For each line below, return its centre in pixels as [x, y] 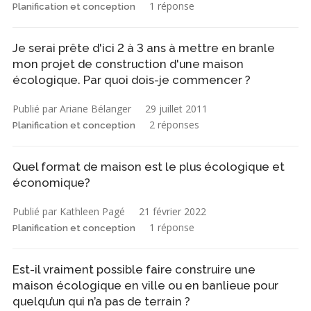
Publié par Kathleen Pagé [69, 211]
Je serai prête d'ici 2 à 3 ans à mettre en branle [144, 48]
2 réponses [174, 124]
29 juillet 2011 [176, 108]
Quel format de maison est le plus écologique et [149, 166]
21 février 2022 [173, 211]
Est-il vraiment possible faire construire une [134, 269]
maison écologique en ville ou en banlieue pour [145, 285]
